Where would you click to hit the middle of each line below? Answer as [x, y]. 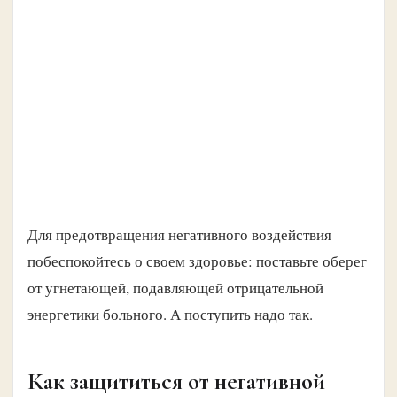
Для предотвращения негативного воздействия [179, 234]
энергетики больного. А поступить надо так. [170, 314]
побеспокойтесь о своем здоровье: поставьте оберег [197, 261]
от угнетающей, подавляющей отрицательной [175, 287]
